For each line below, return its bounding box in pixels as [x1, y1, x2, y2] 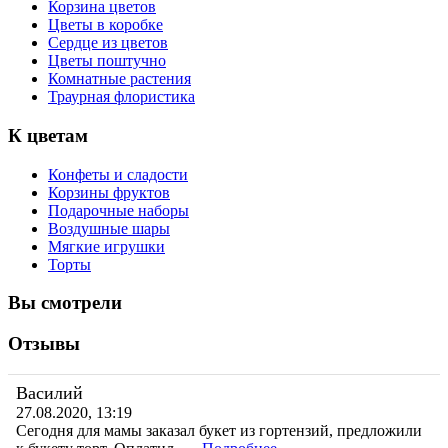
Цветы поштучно [48, 52, 166, 70]
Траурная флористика [48, 88, 195, 106]
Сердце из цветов [48, 34, 168, 52]
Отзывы [8, 333, 80, 355]
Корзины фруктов [48, 183, 170, 201]
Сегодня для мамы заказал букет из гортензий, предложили [16, 421, 422, 439]
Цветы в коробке [48, 16, 163, 34]
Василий [16, 382, 83, 403]
